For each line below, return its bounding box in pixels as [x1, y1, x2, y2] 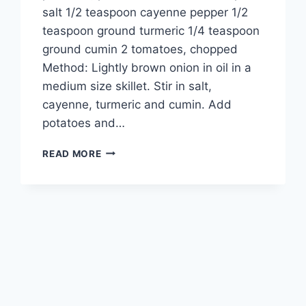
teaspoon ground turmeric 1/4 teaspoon [42, 23, 260, 38]
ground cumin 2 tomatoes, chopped [42, 42, 238, 56]
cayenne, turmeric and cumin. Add [42, 97, 232, 111]
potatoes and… [42, 115, 126, 130]
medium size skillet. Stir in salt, [42, 79, 212, 93]
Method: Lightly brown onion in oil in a [42, 60, 252, 74]
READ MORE [42, 148, 102, 159]
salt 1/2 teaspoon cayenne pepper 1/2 [42, 5, 249, 19]
